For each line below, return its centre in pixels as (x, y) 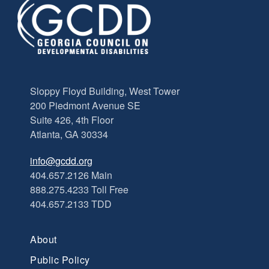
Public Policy (60, 260)
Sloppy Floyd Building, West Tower (105, 91)
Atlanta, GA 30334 (69, 134)
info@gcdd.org (61, 161)
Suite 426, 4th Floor (72, 120)
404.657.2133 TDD (71, 204)
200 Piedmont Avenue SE (85, 106)
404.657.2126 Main (71, 175)
